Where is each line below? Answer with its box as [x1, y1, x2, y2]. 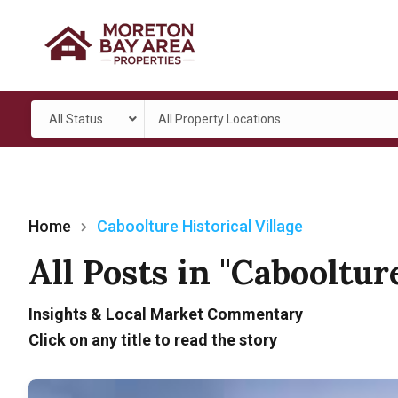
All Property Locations [158, 112, 282, 127]
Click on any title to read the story [28, 330, 277, 350]
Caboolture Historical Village [97, 217, 303, 236]
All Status [48, 112, 103, 127]
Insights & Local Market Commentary [28, 305, 303, 324]
